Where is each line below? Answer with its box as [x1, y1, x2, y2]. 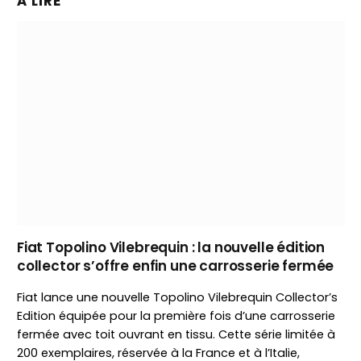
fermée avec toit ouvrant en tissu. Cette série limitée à [17, 326, 335, 343]
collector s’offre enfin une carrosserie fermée [17, 256, 334, 276]
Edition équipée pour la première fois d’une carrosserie [17, 308, 335, 325]
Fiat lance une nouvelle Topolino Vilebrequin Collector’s [17, 289, 338, 306]
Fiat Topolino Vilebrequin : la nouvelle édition [17, 238, 326, 258]
